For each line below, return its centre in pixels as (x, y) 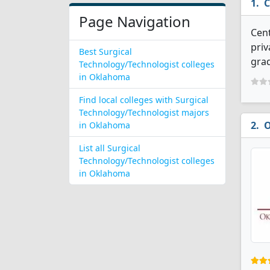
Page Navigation (135, 21)
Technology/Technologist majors (144, 112)
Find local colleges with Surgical (144, 100)
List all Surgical (110, 148)
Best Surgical (105, 52)
